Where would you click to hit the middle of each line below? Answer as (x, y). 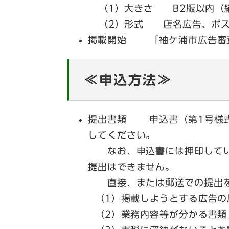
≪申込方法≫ (128, 79)
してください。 (122, 135)
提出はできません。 (132, 167)
